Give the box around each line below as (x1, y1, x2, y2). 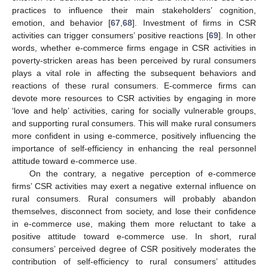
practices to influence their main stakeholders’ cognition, (12, 5, 256, 16)
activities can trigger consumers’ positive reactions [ (12, 31, 209, 41)
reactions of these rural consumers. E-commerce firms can (12, 81, 256, 91)
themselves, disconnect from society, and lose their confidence (12, 206, 256, 217)
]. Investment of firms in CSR (132, 18, 256, 28)
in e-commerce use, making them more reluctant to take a (12, 219, 256, 229)
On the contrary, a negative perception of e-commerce (29, 169, 256, 179)
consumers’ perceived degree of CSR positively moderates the (12, 244, 256, 254)
